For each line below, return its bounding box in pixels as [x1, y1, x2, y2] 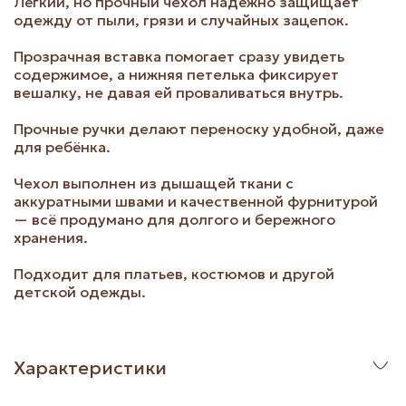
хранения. [14, 228, 88, 247]
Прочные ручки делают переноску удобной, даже [14, 120, 384, 139]
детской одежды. [14, 283, 146, 302]
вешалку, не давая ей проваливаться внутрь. [14, 83, 343, 102]
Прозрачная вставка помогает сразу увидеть [14, 47, 344, 66]
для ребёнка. [14, 138, 111, 157]
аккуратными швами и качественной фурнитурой [14, 192, 378, 211]
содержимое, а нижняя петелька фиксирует [14, 65, 339, 84]
